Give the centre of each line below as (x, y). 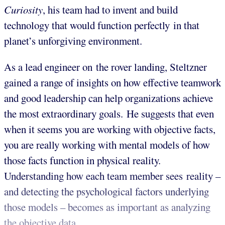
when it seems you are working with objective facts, (110, 129)
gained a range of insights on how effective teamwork (113, 83)
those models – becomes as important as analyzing (107, 207)
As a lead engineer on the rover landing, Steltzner (105, 67)
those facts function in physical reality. (82, 160)
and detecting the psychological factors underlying (106, 192)
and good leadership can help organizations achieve (108, 98)
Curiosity (23, 10)
